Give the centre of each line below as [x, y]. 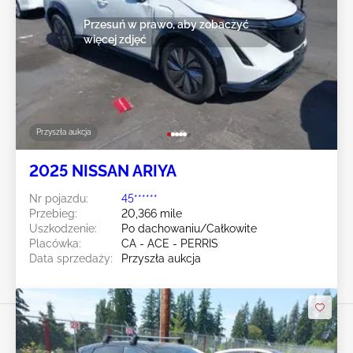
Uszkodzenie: [63, 229]
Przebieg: [53, 214]
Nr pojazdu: [59, 199]
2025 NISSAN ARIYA [103, 171]
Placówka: [55, 244]
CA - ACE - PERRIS [170, 244]
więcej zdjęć [115, 39]
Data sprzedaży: [71, 259]
